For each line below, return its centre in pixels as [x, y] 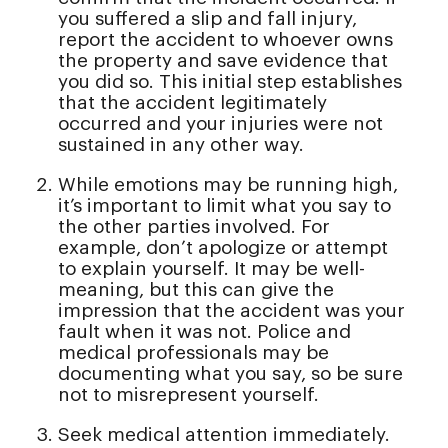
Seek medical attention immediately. [224, 435]
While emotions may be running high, [228, 185]
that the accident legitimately [192, 103]
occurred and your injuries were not [220, 124]
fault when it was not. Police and [204, 332]
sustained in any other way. [181, 145]
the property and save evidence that [223, 61]
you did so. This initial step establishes [230, 82]
